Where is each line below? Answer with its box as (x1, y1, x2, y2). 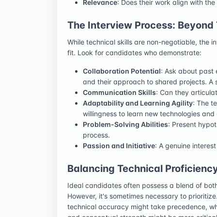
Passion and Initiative (83, 141, 155, 150)
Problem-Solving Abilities (83, 120, 168, 128)
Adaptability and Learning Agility (83, 98, 193, 107)
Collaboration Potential (83, 66, 161, 75)
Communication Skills (83, 88, 156, 96)
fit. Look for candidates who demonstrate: (67, 48, 201, 57)
